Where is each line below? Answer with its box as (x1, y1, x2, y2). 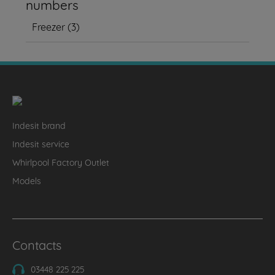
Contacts (12, 235, 61, 254)
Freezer (32, 18, 66, 34)
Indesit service (12, 137, 69, 150)
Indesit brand (12, 118, 66, 131)
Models (12, 174, 41, 187)
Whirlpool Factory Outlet (12, 155, 109, 168)
